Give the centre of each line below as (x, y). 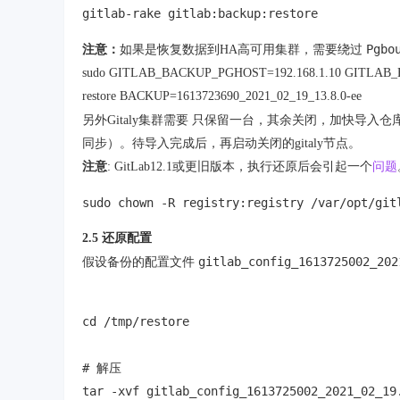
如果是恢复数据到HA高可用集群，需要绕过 (243, 50)
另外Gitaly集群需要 (137, 120)
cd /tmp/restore (136, 321)
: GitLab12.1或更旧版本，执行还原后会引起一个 (240, 167)
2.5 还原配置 (117, 238)
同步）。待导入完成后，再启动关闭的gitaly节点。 (221, 143)
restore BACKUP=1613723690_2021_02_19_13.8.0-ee (222, 96)
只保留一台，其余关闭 (254, 120)
